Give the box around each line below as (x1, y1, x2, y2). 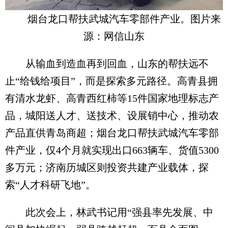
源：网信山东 (83, 30, 145, 42)
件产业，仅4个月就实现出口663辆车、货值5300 (5, 144, 219, 156)
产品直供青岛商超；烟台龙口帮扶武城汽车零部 (5, 127, 219, 138)
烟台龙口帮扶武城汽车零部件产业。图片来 (27, 13, 221, 24)
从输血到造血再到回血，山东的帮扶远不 (5, 58, 209, 69)
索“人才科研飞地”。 (5, 179, 96, 190)
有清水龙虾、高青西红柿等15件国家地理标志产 (5, 92, 219, 104)
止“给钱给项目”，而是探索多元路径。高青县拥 (5, 75, 218, 87)
